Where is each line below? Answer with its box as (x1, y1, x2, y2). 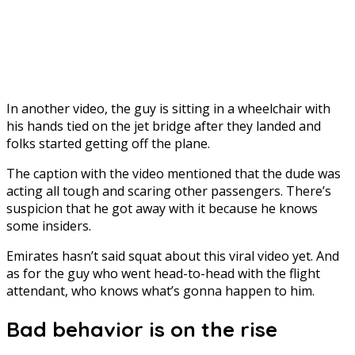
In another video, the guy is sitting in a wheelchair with (6, 99, 330, 117)
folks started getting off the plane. (6, 134, 210, 152)
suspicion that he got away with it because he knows (6, 199, 318, 217)
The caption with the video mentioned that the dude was (6, 164, 341, 182)
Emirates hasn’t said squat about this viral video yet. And (6, 246, 339, 265)
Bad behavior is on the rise (6, 316, 277, 343)
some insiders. (6, 216, 91, 235)
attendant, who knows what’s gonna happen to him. (6, 281, 315, 300)
